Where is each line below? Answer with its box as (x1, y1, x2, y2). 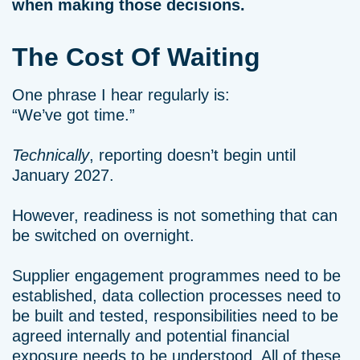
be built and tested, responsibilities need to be (12, 307, 338, 325)
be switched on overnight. (12, 227, 194, 244)
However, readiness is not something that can (12, 207, 337, 224)
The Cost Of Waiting (12, 43, 260, 72)
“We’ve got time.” (12, 106, 135, 124)
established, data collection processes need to (12, 287, 341, 305)
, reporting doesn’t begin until (89, 146, 296, 164)
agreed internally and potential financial (12, 327, 289, 345)
